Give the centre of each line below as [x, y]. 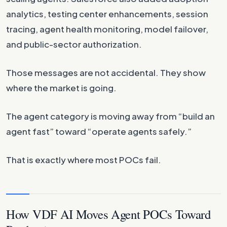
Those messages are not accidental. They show [106, 72]
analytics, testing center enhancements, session [107, 14]
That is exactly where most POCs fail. [84, 160]
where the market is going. [61, 88]
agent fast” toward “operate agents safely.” [99, 131]
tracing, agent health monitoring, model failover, [107, 29]
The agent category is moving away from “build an [110, 116]
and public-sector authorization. [74, 44]
